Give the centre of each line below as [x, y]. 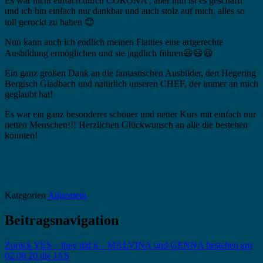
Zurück [18, 245]
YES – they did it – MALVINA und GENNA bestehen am [143, 245]
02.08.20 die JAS [37, 255]
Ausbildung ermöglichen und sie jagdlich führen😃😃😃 [109, 53]
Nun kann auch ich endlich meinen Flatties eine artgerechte [114, 42]
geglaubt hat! [29, 94]
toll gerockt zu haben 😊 [50, 22]
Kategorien [26, 195]
